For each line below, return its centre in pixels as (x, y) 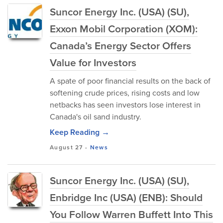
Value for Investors (93, 62)
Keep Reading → (80, 132)
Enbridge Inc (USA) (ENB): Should (126, 197)
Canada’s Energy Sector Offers (120, 46)
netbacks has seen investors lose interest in (125, 105)
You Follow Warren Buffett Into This (131, 214)
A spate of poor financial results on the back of (130, 81)
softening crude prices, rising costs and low (125, 93)
